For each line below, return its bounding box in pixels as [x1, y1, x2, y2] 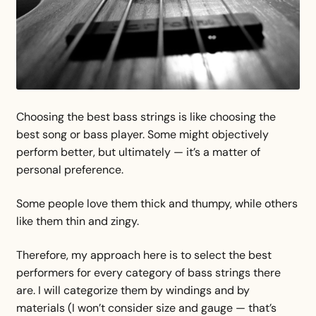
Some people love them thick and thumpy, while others [16, 195, 298, 211]
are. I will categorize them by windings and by [16, 282, 250, 298]
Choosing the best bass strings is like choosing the [16, 109, 276, 125]
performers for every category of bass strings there [16, 265, 281, 280]
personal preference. [16, 162, 126, 178]
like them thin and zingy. [16, 213, 139, 229]
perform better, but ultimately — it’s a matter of [16, 145, 260, 160]
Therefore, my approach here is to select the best [16, 247, 272, 262]
